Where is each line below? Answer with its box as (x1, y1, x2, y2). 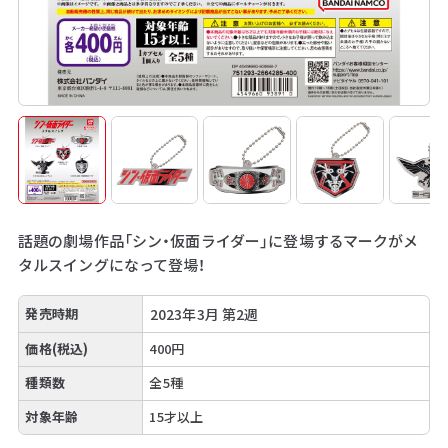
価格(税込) (25, 339, 89, 359)
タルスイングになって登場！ (17, 253, 206, 275)
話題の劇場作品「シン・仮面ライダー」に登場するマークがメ (17, 229, 419, 251)
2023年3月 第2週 (149, 303, 259, 324)
